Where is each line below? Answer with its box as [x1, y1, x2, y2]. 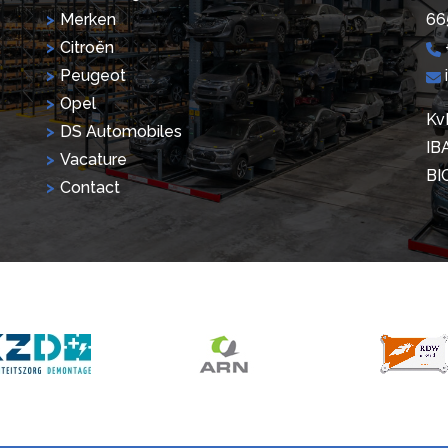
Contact [60, 178, 120, 198]
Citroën [60, 38, 114, 58]
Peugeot [60, 66, 126, 86]
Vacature [60, 150, 127, 170]
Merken [60, 10, 116, 30]
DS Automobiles [60, 122, 182, 142]
